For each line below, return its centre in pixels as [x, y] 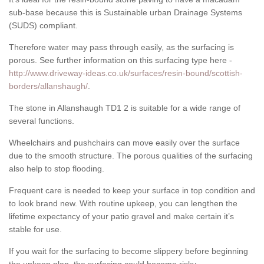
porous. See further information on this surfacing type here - [121, 60]
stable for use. [35, 230]
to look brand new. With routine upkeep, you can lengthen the [123, 204]
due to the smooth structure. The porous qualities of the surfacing [131, 156]
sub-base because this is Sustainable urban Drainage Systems [126, 13]
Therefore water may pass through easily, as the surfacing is [121, 47]
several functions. [42, 121]
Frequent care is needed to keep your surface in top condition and [132, 191]
